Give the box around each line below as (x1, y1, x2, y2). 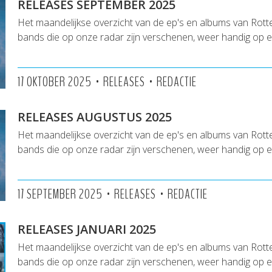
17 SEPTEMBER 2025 (18, 185, 103, 203)
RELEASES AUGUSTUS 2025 (18, 109, 172, 125)
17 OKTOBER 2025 (18, 73, 92, 91)
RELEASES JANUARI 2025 (18, 221, 156, 237)
